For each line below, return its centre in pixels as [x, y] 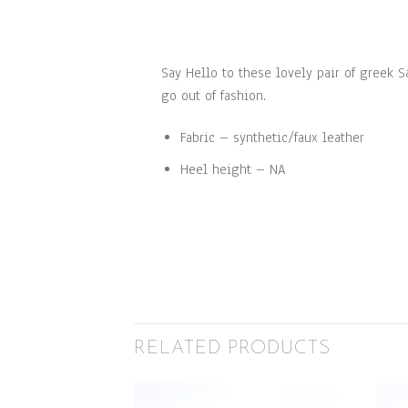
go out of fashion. [214, 96]
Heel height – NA [232, 169]
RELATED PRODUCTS [232, 349]
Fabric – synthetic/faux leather [272, 138]
